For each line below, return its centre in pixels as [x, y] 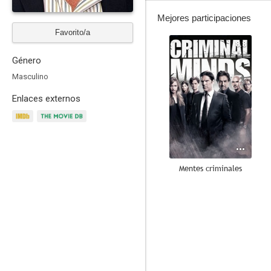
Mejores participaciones [204, 18]
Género [27, 60]
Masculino [30, 77]
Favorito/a [73, 32]
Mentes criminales [211, 168]
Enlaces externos [46, 99]
